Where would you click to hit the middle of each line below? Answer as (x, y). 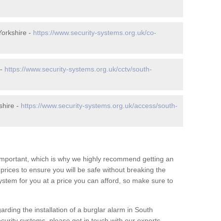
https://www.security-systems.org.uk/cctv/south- (78, 69)
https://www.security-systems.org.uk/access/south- (99, 106)
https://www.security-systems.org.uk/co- (95, 33)
